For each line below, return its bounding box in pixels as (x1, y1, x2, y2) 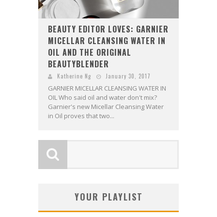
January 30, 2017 (106, 72, 151, 80)
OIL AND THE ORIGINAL (48, 46, 131, 59)
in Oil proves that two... (48, 111, 114, 121)
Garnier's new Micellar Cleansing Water (48, 102, 164, 111)
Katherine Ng (57, 72, 91, 80)
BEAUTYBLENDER (48, 58, 109, 70)
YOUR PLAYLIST (74, 190, 143, 203)
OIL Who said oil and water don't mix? (48, 93, 157, 102)
